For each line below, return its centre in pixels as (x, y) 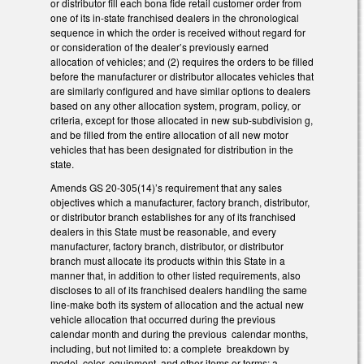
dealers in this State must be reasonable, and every (163, 231)
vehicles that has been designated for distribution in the (172, 149)
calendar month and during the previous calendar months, (179, 333)
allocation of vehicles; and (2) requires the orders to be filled (182, 61)
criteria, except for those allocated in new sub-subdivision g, (182, 119)
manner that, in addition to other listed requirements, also (175, 275)
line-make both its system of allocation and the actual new (177, 304)
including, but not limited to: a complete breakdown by (170, 348)
